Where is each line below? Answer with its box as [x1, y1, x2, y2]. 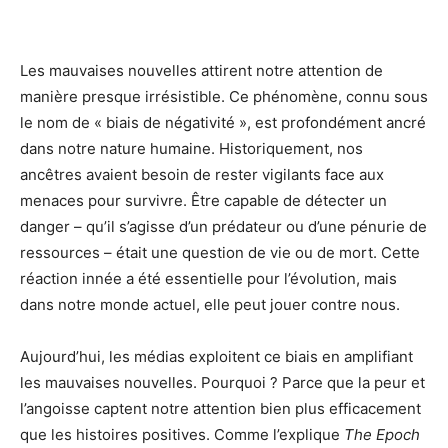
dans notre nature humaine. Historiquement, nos [20, 139, 363, 158]
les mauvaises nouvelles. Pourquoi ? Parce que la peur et [20, 373, 425, 392]
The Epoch [344, 425, 420, 444]
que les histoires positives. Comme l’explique [20, 425, 344, 444]
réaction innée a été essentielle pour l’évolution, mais [20, 269, 397, 288]
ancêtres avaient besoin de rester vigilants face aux [20, 165, 384, 184]
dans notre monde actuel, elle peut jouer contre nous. [20, 295, 400, 314]
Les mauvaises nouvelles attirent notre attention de [20, 61, 383, 80]
